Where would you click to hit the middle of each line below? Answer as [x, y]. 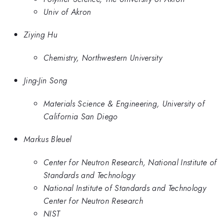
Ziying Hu [40, 35]
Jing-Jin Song [46, 81]
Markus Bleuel [48, 139]
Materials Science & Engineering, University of [124, 103]
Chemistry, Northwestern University [103, 57]
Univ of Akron [67, 12]
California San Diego [81, 116]
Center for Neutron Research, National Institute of [130, 162]
